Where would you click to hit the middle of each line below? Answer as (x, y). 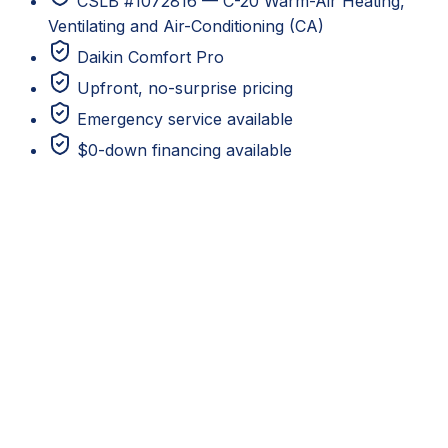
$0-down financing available (184, 149)
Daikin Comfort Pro (150, 56)
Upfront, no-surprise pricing (185, 87)
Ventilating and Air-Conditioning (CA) (186, 25)
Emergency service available (185, 118)
